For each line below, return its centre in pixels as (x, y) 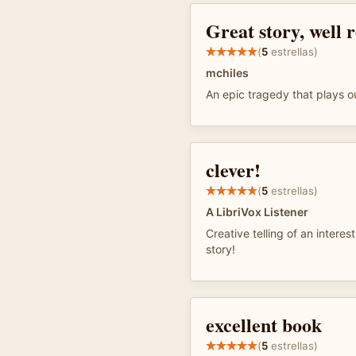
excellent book (264, 325)
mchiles (227, 73)
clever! (233, 170)
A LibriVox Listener (257, 212)
